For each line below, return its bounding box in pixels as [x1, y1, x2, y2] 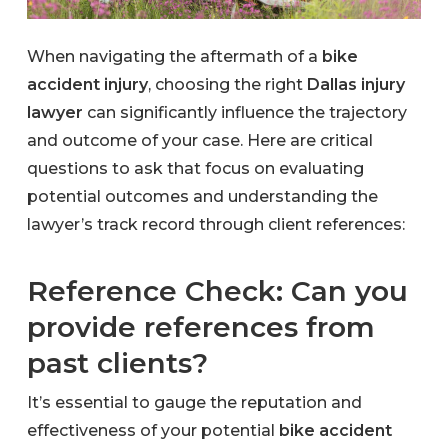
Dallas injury [306, 74, 405, 94]
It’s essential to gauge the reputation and [26, 392, 362, 412]
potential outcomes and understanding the [26, 186, 378, 206]
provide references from [26, 309, 375, 344]
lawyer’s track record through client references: [26, 214, 405, 234]
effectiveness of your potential [26, 420, 279, 440]
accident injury [26, 74, 148, 94]
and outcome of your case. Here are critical [26, 130, 373, 150]
